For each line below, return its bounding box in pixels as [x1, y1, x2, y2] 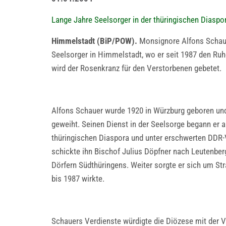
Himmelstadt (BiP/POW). [51, 36, 139, 46]
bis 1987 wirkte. [51, 174, 104, 184]
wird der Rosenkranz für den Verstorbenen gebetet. [51, 63, 221, 73]
